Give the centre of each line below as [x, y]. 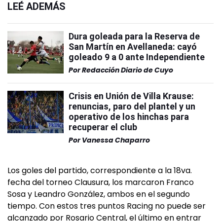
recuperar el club [103, 127]
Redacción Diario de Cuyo [128, 70]
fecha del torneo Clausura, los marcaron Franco [101, 182]
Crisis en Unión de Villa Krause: [131, 96]
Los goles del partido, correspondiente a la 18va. [100, 170]
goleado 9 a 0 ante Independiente [137, 57]
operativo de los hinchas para [129, 117]
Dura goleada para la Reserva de [134, 36]
